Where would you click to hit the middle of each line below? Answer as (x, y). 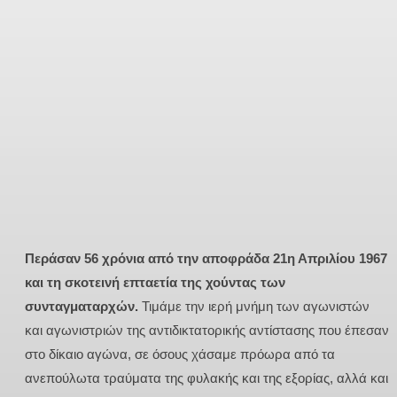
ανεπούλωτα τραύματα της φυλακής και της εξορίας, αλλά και (206, 378)
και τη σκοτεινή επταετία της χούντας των (155, 283)
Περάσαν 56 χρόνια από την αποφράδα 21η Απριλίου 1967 (206, 259)
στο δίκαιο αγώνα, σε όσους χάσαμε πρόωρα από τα (180, 354)
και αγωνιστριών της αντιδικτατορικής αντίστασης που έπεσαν (207, 331)
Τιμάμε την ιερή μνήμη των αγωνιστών (254, 307)
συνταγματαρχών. (82, 307)
